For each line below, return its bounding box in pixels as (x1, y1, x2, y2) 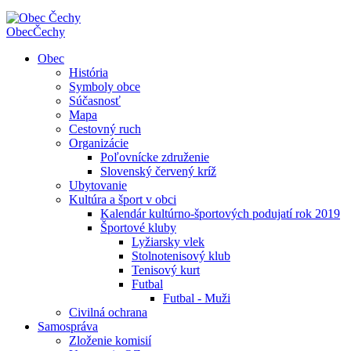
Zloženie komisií (69, 334, 151, 347)
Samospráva (38, 320, 98, 333)
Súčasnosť (69, 94, 121, 107)
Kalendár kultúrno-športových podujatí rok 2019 (100, 207, 340, 220)
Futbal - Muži (163, 291, 230, 305)
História (69, 66, 108, 79)
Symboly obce (69, 80, 140, 93)
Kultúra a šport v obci (69, 193, 176, 206)
